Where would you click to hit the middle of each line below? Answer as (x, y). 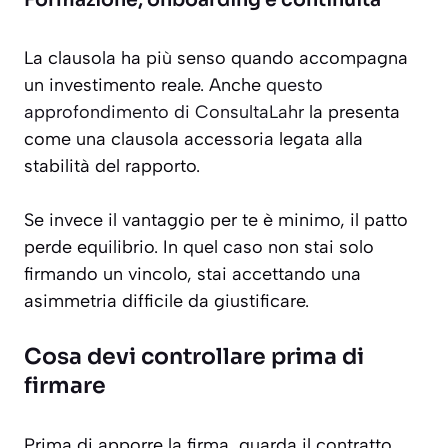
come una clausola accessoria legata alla (193, 139)
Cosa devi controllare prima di (194, 357)
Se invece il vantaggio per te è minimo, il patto (216, 220)
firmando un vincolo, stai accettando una (192, 274)
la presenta (352, 112)
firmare (65, 386)
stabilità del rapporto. (112, 166)
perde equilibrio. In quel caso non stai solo (199, 247)
